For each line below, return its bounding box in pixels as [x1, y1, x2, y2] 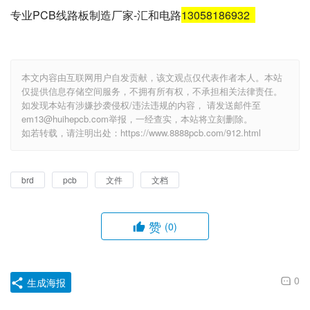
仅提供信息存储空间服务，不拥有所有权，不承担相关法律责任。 [21, 84, 282, 98]
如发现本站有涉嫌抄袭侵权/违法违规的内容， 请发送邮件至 [21, 98, 261, 112]
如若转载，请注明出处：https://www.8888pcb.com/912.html [21, 126, 261, 140]
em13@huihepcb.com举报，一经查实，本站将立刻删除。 [21, 112, 253, 126]
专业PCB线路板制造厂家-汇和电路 [10, 7, 181, 24]
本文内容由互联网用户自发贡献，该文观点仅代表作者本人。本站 [21, 71, 282, 84]
